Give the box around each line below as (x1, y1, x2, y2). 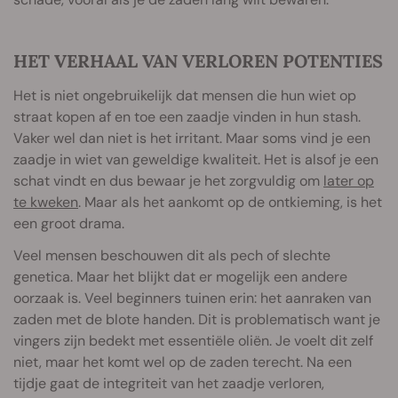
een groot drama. (13, 213, 124, 233)
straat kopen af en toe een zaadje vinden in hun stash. (13, 107, 361, 126)
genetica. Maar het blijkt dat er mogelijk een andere (13, 267, 347, 286)
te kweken (13, 192, 78, 211)
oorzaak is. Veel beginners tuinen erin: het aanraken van (13, 288, 371, 307)
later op (323, 171, 374, 190)
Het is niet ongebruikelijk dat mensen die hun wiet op (13, 85, 356, 105)
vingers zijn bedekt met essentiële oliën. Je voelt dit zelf (13, 330, 373, 350)
